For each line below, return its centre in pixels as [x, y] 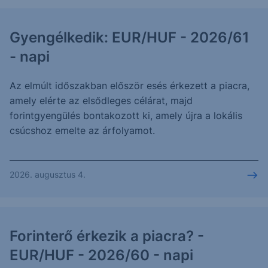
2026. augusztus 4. [48, 174]
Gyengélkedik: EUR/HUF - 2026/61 [130, 37]
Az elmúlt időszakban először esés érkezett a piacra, [130, 86]
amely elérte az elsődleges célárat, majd [101, 100]
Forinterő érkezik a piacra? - [107, 236]
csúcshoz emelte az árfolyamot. [82, 130]
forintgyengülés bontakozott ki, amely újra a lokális [126, 115]
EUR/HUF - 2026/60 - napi [101, 255]
